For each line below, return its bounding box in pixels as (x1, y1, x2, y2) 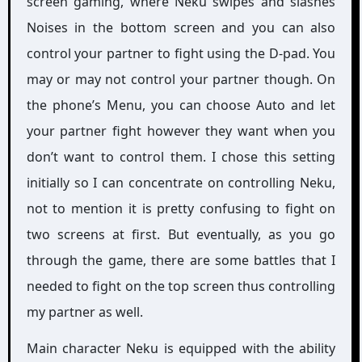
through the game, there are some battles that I (26, 251, 336, 269)
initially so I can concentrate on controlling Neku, (26, 174, 336, 192)
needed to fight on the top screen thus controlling (26, 277, 336, 295)
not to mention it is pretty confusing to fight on (26, 200, 336, 217)
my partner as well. (26, 303, 143, 321)
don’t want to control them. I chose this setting (26, 148, 336, 166)
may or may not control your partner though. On (26, 70, 336, 88)
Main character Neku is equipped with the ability (26, 339, 336, 357)
